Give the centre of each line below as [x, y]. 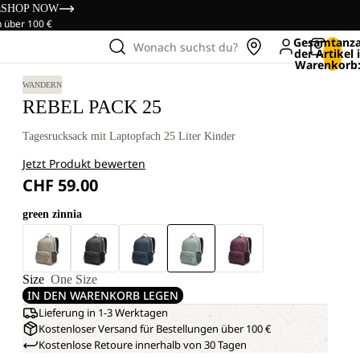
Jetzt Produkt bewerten [84, 164]
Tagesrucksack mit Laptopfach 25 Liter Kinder [129, 136]
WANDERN [42, 85]
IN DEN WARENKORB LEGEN [103, 295]
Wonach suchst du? [186, 47]
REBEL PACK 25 [92, 107]
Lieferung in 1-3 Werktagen [103, 313]
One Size [74, 279]
